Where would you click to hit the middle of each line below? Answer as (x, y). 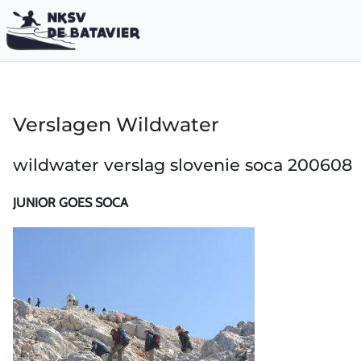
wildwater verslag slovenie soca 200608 (183, 165)
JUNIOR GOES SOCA (71, 202)
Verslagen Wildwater (116, 124)
